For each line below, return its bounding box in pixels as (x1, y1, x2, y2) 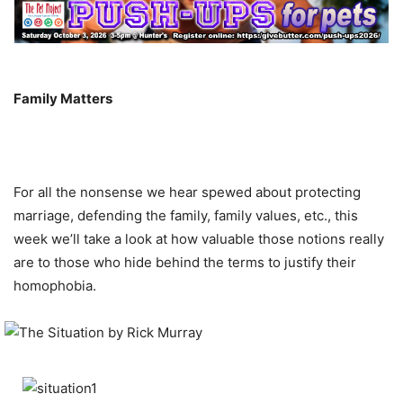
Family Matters (13, 89, 112, 107)
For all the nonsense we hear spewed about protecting (13, 183, 361, 201)
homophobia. (13, 276, 96, 294)
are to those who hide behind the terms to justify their (13, 253, 356, 271)
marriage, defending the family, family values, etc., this (13, 206, 358, 224)
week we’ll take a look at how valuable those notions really (13, 229, 384, 247)
